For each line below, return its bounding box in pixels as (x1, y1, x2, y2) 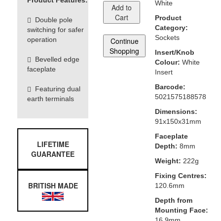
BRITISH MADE (28, 181, 78, 191)
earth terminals (27, 95, 74, 103)
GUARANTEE (31, 149, 75, 159)
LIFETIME (37, 139, 69, 149)
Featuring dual (31, 85, 80, 93)
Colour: (154, 58, 180, 66)
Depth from (154, 196, 192, 204)
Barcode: (154, 83, 185, 91)
